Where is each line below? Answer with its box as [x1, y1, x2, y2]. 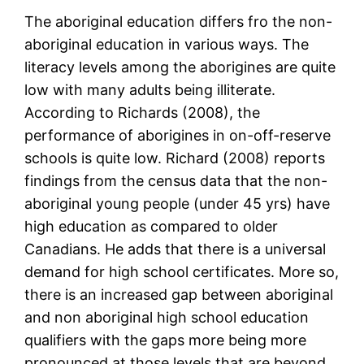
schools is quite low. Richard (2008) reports [24, 149, 326, 167]
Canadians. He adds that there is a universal [24, 240, 327, 258]
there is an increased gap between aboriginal [24, 286, 334, 304]
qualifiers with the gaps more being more [24, 331, 307, 349]
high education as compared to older [24, 218, 279, 236]
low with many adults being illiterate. [24, 81, 276, 99]
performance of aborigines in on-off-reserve [24, 127, 331, 145]
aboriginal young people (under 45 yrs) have [24, 195, 331, 213]
